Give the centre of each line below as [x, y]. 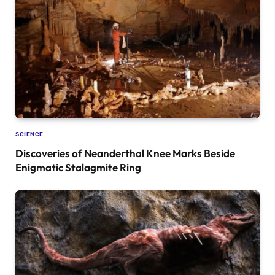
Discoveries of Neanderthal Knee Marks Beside [125, 153]
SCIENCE [29, 134]
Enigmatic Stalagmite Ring [78, 167]
